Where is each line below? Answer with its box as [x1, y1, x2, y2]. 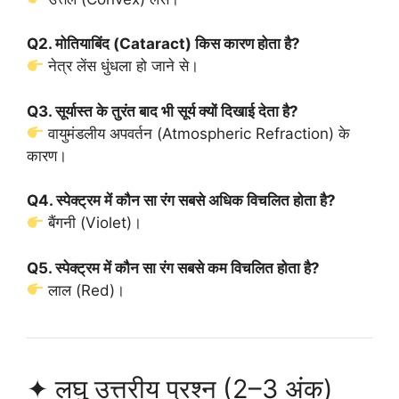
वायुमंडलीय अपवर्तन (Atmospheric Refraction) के [44, 124, 351, 142]
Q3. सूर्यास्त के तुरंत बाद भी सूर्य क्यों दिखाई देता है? [27, 102, 298, 120]
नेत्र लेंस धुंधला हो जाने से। [44, 57, 199, 75]
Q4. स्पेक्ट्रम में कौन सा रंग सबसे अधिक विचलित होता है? [27, 191, 336, 209]
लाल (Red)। [44, 281, 126, 299]
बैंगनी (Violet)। [44, 214, 142, 232]
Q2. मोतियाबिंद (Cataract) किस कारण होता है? [27, 35, 300, 53]
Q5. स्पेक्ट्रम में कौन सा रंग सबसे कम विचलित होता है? [27, 258, 320, 277]
